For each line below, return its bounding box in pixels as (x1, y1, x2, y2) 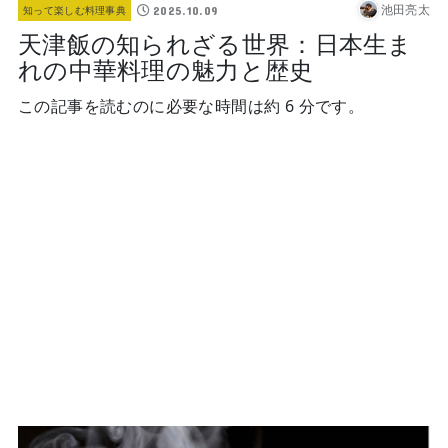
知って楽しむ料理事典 (23, 3, 126, 18)
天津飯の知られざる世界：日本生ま (17, 26, 413, 60)
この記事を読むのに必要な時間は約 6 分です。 (17, 95, 365, 118)
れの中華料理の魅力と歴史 (17, 52, 314, 86)
